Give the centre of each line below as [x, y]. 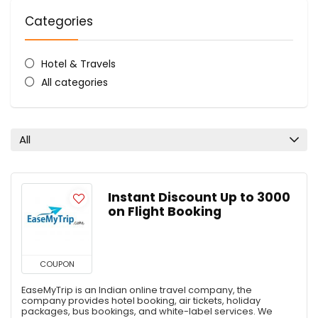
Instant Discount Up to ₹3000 [199, 197]
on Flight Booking [165, 211]
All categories [74, 82]
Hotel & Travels [78, 64]
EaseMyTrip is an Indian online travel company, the [137, 290]
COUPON [57, 264]
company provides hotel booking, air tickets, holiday [141, 300]
